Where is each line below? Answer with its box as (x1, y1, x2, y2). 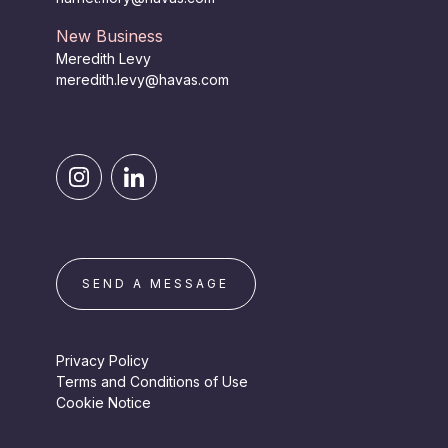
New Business (55, 26, 163, 46)
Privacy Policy (55, 352, 149, 369)
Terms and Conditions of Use (55, 373, 248, 390)
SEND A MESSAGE (82, 276, 230, 291)
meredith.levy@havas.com (55, 71, 229, 88)
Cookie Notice (55, 394, 151, 411)
